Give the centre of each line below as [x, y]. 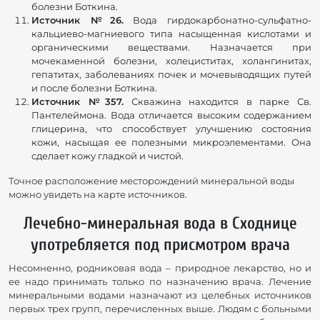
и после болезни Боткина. [94, 88]
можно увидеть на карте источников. [98, 195]
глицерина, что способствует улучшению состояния [171, 129]
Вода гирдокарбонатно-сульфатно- [217, 20]
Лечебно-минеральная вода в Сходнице [160, 224]
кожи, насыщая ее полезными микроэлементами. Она [171, 142]
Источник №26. [77, 20]
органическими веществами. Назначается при [171, 47]
